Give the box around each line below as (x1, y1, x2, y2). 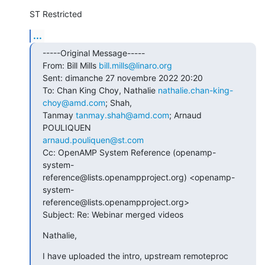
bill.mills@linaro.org (99, 60, 172, 70)
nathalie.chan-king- (158, 85, 233, 95)
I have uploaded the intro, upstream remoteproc (43, 250, 228, 261)
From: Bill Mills (43, 60, 99, 70)
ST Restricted (30, 8, 82, 19)
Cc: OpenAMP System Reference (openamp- (43, 147, 216, 157)
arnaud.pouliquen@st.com (43, 134, 144, 145)
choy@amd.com (43, 97, 105, 108)
